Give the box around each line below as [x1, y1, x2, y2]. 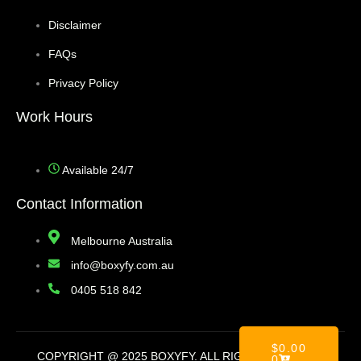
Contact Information [16, 195, 143, 212]
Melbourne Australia [71, 234, 172, 247]
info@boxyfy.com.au [71, 259, 174, 272]
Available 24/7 [62, 163, 134, 176]
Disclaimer [48, 18, 102, 31]
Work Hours [16, 108, 93, 125]
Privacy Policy [48, 76, 118, 89]
